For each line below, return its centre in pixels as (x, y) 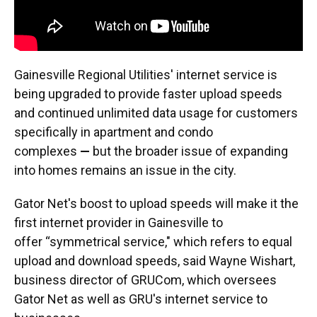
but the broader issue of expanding (189, 151)
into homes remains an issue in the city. (125, 171)
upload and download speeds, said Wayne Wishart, (155, 261)
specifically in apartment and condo (114, 132)
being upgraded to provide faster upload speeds (148, 94)
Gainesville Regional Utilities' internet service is (146, 75)
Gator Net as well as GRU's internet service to (141, 299)
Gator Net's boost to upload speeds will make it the (156, 204)
